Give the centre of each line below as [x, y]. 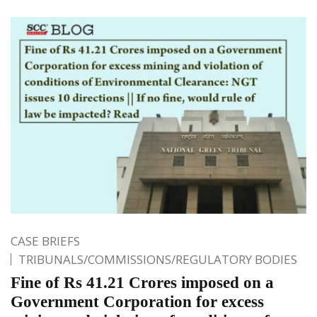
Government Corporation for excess [137, 302]
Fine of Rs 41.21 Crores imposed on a [142, 283]
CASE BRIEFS [45, 241]
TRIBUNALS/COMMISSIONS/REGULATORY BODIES [158, 260]
